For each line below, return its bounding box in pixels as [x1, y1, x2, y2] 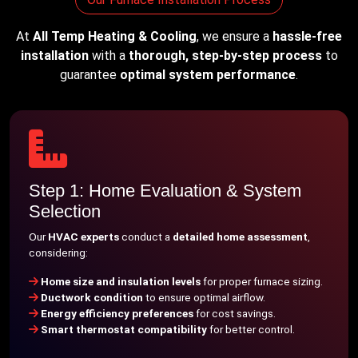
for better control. [207, 323, 295, 336]
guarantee [60, 67, 120, 82]
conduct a [119, 230, 173, 243]
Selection [29, 201, 101, 221]
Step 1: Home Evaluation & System [29, 181, 301, 201]
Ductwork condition [41, 291, 143, 304]
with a [88, 48, 129, 63]
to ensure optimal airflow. [143, 291, 265, 304]
